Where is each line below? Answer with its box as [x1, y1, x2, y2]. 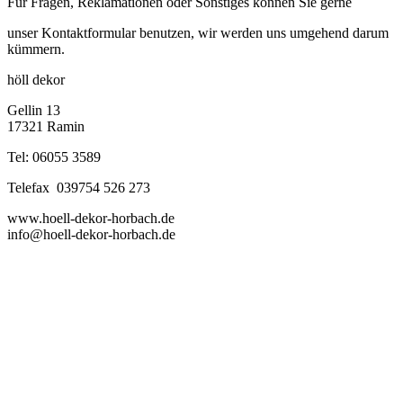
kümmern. [7, 41, 65, 58]
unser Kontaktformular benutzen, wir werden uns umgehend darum [7, 25, 389, 41]
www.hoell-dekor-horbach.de [7, 210, 175, 227]
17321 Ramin [7, 119, 85, 135]
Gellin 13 [7, 103, 60, 119]
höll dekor [7, 72, 65, 88]
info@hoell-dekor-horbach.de [7, 227, 175, 243]
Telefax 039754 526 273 [7, 180, 150, 196]
